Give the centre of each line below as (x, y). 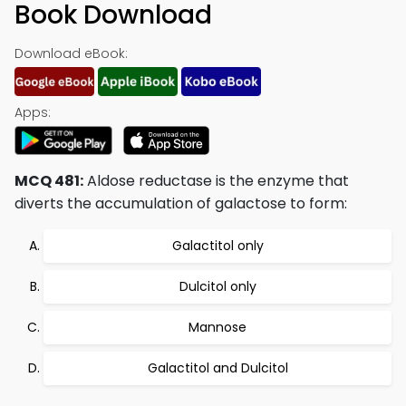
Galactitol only (217, 246)
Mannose (217, 327)
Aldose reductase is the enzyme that (216, 181)
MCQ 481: (49, 181)
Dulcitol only (217, 286)
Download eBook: (71, 53)
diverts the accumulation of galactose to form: (181, 203)
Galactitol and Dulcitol (217, 368)
